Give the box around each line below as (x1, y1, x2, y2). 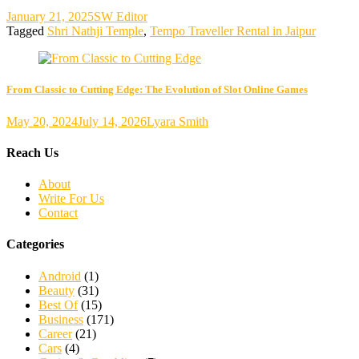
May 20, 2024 (6, 114, 78, 128)
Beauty (38, 283, 75, 297)
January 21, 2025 (6, 10, 94, 24)
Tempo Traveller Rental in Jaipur (150, 24, 316, 38)
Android (38, 268, 81, 283)
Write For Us (38, 192, 104, 206)
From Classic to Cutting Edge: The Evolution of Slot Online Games (6, 83, 308, 96)
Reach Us (6, 145, 58, 159)
